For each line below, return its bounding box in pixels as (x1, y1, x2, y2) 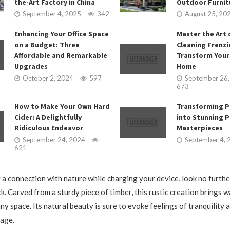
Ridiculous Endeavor (14, 123, 83, 132)
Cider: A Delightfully (14, 112, 82, 122)
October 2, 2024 (22, 73, 73, 82)
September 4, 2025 (22, 9, 81, 18)
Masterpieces (176, 123, 223, 132)
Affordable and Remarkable (14, 50, 107, 60)
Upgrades (14, 61, 48, 71)
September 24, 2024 (22, 135, 85, 144)
